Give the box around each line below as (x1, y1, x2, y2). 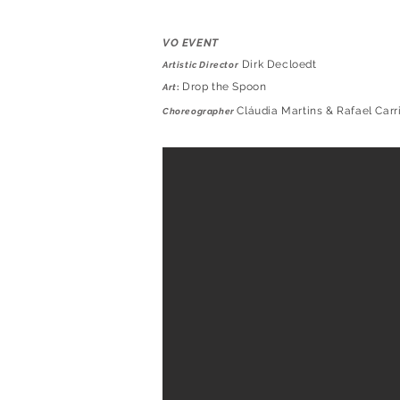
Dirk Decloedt (241, 58, 317, 71)
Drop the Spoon (182, 80, 267, 93)
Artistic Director (162, 60, 239, 70)
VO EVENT (162, 37, 219, 49)
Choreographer (162, 106, 235, 116)
